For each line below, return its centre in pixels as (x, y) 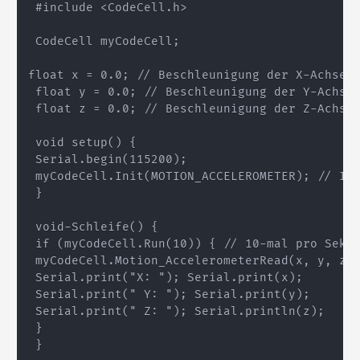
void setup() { (83, 143)
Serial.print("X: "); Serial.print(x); (166, 278)
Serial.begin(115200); (108, 160)
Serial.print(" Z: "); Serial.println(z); (177, 311)
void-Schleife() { (94, 227)
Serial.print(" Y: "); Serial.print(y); (170, 295)
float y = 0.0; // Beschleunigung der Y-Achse (191, 92)
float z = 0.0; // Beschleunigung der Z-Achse (191, 109)
